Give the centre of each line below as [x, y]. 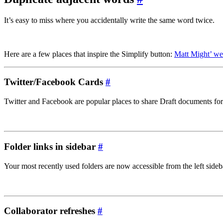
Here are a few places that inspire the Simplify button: [89, 54]
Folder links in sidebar [51, 146]
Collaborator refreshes [51, 211]
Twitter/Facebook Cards [55, 82]
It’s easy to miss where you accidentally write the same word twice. [109, 20]
